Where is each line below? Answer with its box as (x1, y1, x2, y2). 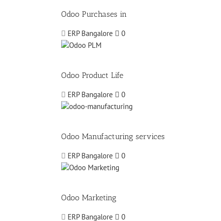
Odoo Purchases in (61, 9, 127, 19)
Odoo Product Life (61, 71, 123, 80)
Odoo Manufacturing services (61, 132, 165, 142)
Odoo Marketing (61, 193, 116, 203)
